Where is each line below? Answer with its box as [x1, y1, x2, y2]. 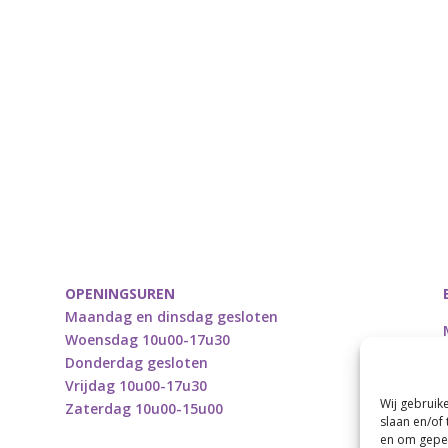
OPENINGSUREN [64, 284, 175, 304]
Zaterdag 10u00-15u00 [64, 399, 227, 419]
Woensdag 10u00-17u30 [64, 330, 234, 350]
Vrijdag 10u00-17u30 [64, 376, 211, 396]
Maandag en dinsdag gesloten [64, 307, 278, 327]
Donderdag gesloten [64, 353, 208, 373]
